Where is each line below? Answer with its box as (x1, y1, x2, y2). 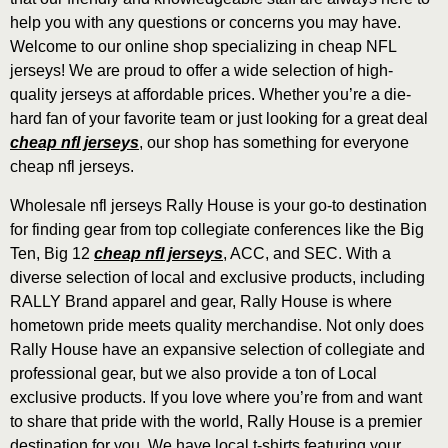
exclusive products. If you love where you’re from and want (10, 388, 422, 406)
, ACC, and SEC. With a (223, 244, 391, 262)
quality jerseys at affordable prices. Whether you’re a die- (10, 86, 411, 104)
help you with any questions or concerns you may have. (10, 14, 401, 32)
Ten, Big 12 (10, 244, 94, 262)
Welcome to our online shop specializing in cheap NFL (10, 38, 396, 56)
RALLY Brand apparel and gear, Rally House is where (10, 292, 392, 310)
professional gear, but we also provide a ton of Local (10, 364, 377, 382)
